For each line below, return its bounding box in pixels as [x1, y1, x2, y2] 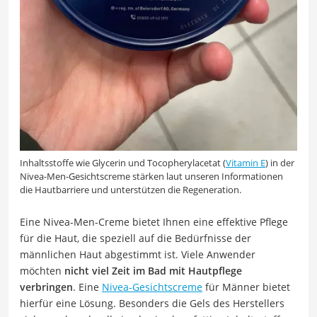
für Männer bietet [202, 279, 290, 294]
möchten [20, 263, 64, 277]
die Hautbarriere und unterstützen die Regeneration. [20, 183, 241, 196]
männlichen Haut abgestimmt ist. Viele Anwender [20, 247, 255, 261]
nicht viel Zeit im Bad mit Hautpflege [64, 263, 242, 277]
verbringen [20, 279, 73, 294]
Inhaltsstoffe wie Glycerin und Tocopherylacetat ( [20, 156, 226, 169]
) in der [265, 156, 294, 169]
